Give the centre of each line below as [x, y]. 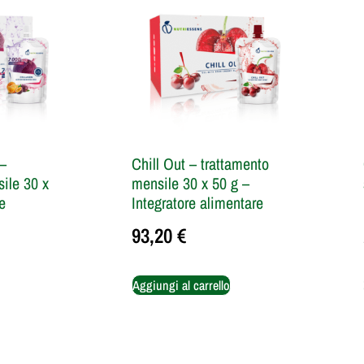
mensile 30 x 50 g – [191, 184]
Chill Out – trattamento [200, 164]
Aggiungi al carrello [181, 285]
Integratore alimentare [197, 203]
